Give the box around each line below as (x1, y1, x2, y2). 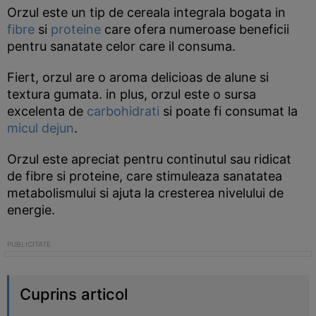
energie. (7, 202, 55, 217)
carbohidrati (87, 104, 159, 119)
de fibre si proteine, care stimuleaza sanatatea (7, 169, 282, 183)
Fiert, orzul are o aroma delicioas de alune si (7, 70, 269, 85)
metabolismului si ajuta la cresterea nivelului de (7, 186, 284, 200)
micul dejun (7, 121, 74, 135)
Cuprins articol (20, 285, 128, 303)
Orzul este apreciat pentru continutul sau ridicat (7, 152, 291, 166)
